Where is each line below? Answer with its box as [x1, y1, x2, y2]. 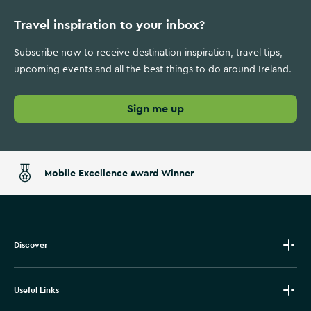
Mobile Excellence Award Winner [44, 167, 194, 179]
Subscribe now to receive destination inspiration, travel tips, [14, 48, 283, 58]
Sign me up [127, 101, 184, 116]
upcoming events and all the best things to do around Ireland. [14, 65, 292, 74]
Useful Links [14, 285, 59, 296]
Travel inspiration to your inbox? [14, 17, 205, 33]
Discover [14, 239, 48, 251]
